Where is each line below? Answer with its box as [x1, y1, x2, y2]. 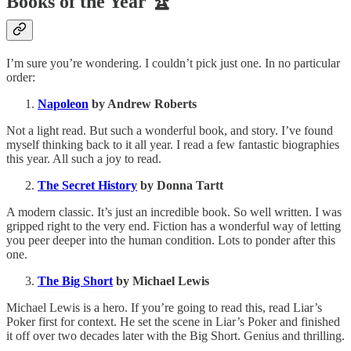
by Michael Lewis [113, 273, 209, 288]
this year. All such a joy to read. [6, 151, 161, 165]
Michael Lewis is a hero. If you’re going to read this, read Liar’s [6, 300, 322, 314]
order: [6, 70, 35, 84]
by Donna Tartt [137, 178, 223, 192]
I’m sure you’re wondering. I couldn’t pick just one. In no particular [6, 56, 340, 70]
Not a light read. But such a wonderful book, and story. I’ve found [6, 123, 333, 137]
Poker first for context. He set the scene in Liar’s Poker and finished [6, 314, 340, 328]
